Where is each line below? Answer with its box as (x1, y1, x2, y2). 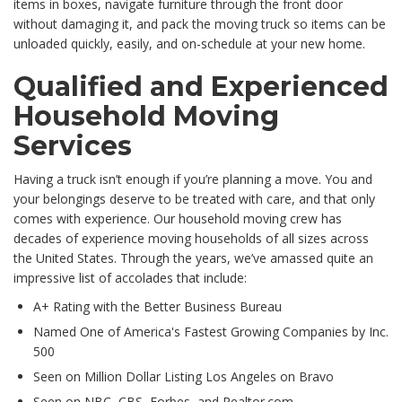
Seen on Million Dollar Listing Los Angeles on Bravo (33, 368, 334, 386)
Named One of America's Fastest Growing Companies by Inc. (33, 323, 389, 341)
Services (13, 129, 132, 163)
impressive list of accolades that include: (13, 269, 247, 287)
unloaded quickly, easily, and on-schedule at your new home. (13, 35, 365, 53)
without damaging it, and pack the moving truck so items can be (13, 15, 386, 33)
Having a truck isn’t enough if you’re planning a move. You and (13, 170, 372, 188)
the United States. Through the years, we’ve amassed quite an (13, 249, 373, 267)
